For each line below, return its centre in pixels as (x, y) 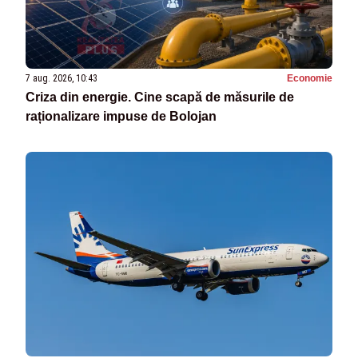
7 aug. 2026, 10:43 (62, 78)
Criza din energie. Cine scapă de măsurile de (160, 97)
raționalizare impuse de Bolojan (121, 116)
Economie (310, 78)
